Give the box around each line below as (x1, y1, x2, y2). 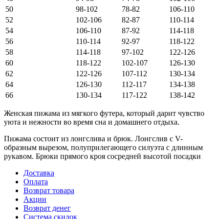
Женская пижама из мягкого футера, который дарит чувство (4, 109, 204, 117)
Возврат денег (23, 203, 71, 212)
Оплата (23, 177, 48, 186)
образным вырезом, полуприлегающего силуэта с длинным (4, 143, 203, 152)
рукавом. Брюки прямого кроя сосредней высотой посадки (4, 152, 201, 160)
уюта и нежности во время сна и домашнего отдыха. (4, 117, 179, 126)
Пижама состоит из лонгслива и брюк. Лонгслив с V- (4, 134, 183, 143)
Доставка (23, 168, 54, 177)
